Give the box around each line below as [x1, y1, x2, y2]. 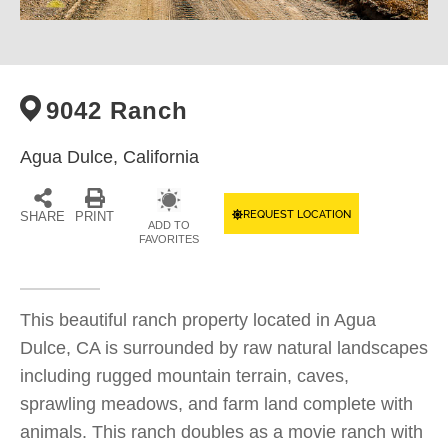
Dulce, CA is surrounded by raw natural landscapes [20, 338, 428, 358]
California [123, 147, 199, 167]
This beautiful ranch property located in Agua [20, 310, 376, 330]
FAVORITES [139, 233, 199, 245]
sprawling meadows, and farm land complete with [20, 394, 413, 414]
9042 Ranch [46, 97, 188, 124]
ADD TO [148, 219, 190, 231]
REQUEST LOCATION [243, 208, 351, 221]
